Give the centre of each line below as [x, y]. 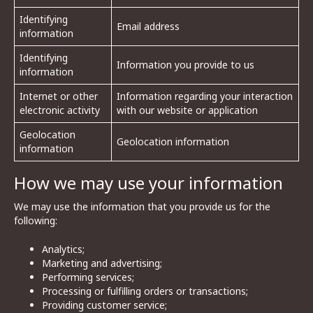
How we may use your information [148, 183]
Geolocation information [173, 141]
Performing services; [88, 277]
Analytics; [63, 249]
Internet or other [59, 96]
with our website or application [187, 110]
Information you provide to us [185, 65]
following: [36, 220]
